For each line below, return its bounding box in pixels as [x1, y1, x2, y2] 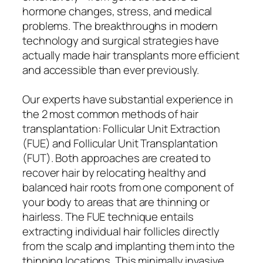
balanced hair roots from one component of [22, 179, 234, 195]
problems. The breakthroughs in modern [22, 18, 218, 33]
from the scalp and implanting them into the [22, 238, 235, 254]
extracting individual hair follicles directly [22, 223, 220, 239]
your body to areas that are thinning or [22, 194, 210, 210]
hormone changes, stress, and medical [22, 3, 213, 19]
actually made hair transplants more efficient [22, 47, 240, 63]
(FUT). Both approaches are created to [22, 150, 211, 166]
